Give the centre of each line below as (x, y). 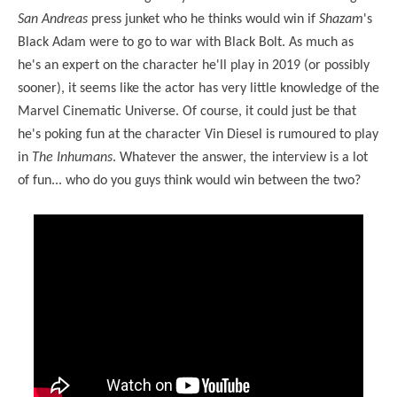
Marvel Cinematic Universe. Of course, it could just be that (187, 111)
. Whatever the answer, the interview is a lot (240, 157)
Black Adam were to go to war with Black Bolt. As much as (186, 42)
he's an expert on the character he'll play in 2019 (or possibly (194, 65)
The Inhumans (72, 157)
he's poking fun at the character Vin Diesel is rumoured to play (198, 134)
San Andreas (53, 19)
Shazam (341, 19)
